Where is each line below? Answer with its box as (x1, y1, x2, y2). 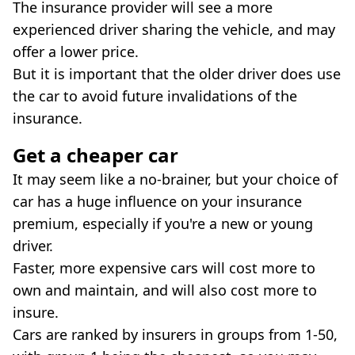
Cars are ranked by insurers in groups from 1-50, (13, 324, 338, 344)
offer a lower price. (13, 41, 139, 61)
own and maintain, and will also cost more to (13, 280, 317, 300)
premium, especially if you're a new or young (13, 213, 313, 233)
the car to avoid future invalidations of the (13, 86, 297, 105)
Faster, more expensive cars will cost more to (13, 258, 315, 277)
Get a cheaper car (13, 141, 178, 168)
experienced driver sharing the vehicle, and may (13, 19, 335, 39)
